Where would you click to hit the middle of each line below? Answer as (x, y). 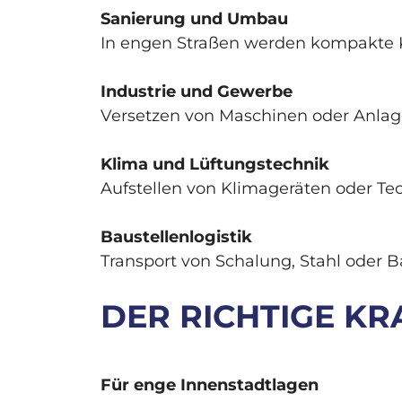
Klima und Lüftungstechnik (215, 165)
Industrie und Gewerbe (197, 92)
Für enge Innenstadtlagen (210, 385)
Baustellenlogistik (176, 237)
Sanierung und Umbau (194, 19)
